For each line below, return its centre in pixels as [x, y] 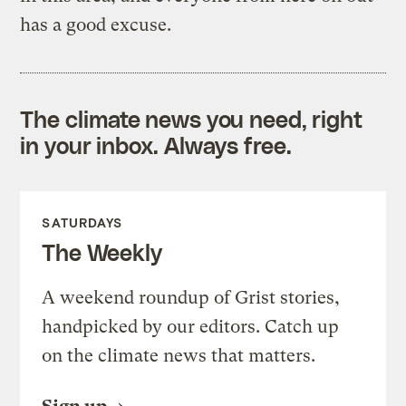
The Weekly [102, 251]
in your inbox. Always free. [156, 145]
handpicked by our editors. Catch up [191, 326]
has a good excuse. [96, 24]
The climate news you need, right [192, 118]
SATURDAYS [82, 222]
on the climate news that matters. [179, 355]
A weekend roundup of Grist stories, [191, 297]
